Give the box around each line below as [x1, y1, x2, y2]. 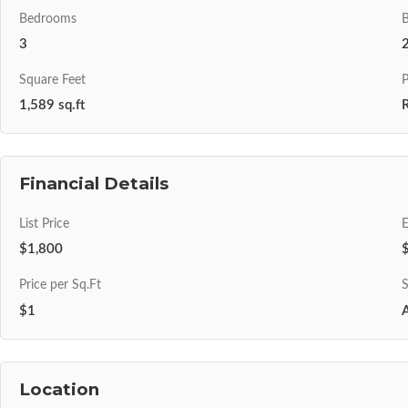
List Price [19, 218, 69, 231]
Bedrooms [19, 13, 76, 26]
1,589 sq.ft [19, 98, 85, 113]
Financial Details [19, 173, 168, 195]
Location [19, 378, 99, 400]
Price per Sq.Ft [19, 279, 101, 292]
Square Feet [19, 74, 86, 87]
